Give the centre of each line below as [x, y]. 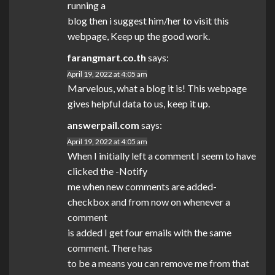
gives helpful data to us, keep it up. [139, 104]
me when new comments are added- [142, 187]
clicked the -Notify [107, 171]
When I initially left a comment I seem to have [162, 156]
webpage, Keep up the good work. [139, 36]
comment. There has [110, 248]
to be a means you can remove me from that [158, 263]
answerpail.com [103, 125]
